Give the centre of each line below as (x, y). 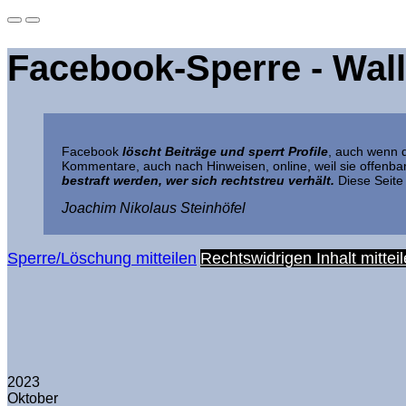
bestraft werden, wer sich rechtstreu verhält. (198, 180)
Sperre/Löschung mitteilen (102, 258)
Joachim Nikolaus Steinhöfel (154, 208)
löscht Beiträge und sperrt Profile (225, 151)
